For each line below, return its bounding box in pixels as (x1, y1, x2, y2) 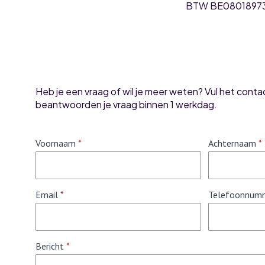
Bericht (35, 240, 64, 252)
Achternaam (208, 137, 256, 149)
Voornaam (35, 137, 76, 149)
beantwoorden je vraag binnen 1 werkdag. (35, 98, 217, 111)
